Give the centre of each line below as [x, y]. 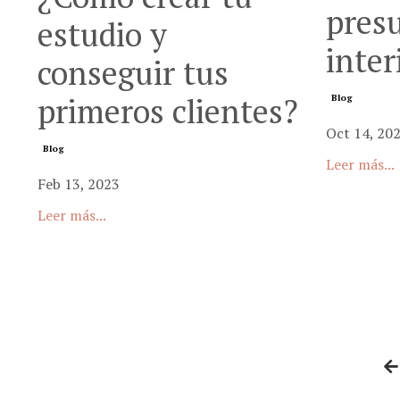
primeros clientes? [168, 111]
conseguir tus [133, 73]
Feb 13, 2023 [79, 184]
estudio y [102, 34]
